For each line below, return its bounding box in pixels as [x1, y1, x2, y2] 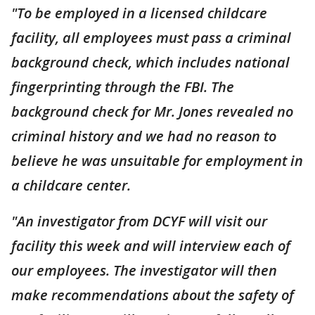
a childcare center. [11, 175, 131, 195]
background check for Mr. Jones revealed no [11, 101, 293, 121]
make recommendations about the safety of [11, 285, 294, 304]
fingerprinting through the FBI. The [11, 77, 234, 96]
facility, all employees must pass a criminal [11, 27, 291, 47]
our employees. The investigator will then [11, 260, 277, 280]
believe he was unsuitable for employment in [11, 150, 303, 170]
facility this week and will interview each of [11, 236, 290, 255]
